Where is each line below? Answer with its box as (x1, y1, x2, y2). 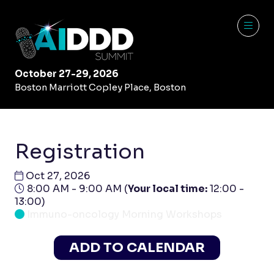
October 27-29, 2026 (15, 68, 119, 80)
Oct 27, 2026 (23, 169, 90, 182)
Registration (15, 139, 145, 165)
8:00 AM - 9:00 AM (24, 182, 124, 195)
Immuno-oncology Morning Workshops (27, 208, 222, 221)
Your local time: (128, 182, 207, 195)
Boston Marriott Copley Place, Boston (15, 82, 186, 93)
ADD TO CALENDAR (69, 239, 205, 256)
